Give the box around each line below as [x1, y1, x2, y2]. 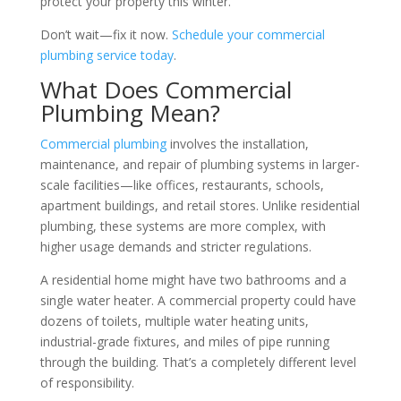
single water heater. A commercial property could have [39, 291, 356, 309]
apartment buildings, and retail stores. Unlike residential [39, 196, 360, 214]
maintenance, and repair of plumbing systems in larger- [39, 155, 360, 173]
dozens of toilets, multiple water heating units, [39, 311, 309, 329]
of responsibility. [39, 373, 134, 391]
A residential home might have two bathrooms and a [39, 270, 346, 288]
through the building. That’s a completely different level [39, 353, 356, 371]
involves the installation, [166, 134, 309, 152]
